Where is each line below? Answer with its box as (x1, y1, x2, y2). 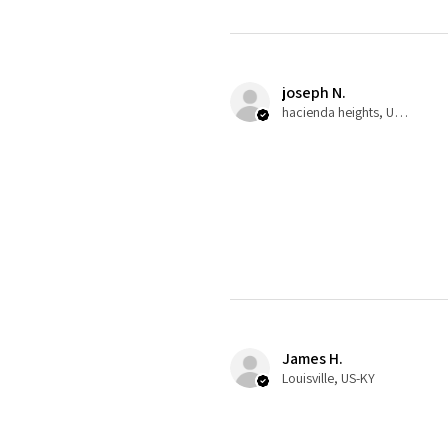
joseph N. (282, 82, 346, 104)
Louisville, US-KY (282, 369, 375, 388)
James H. (282, 348, 343, 370)
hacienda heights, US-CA (394, 103, 408, 122)
